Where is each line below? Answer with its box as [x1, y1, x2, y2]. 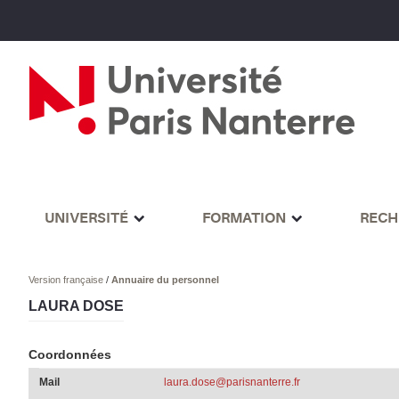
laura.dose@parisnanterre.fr [163, 376, 300, 389]
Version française [28, 274, 107, 286]
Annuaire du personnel [111, 274, 220, 286]
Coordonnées [28, 347, 112, 362]
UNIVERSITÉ [44, 209, 128, 226]
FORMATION [201, 209, 286, 226]
